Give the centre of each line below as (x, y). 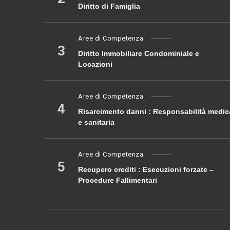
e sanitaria (96, 122)
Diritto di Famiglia (109, 6)
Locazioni (95, 64)
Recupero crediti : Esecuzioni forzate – (146, 170)
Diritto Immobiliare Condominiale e (139, 54)
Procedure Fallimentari (118, 180)
